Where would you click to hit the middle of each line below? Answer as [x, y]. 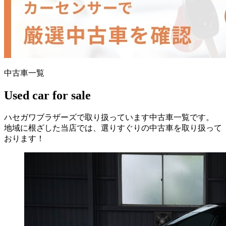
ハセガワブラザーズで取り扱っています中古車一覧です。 [109, 118]
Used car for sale [47, 96]
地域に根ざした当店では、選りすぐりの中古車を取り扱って [113, 128]
